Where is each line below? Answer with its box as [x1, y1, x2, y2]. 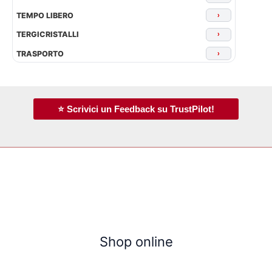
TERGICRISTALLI [16, 30, 79, 39]
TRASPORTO [16, 49, 64, 58]
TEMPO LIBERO [16, 10, 73, 20]
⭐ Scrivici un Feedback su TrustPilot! [58, 104, 214, 115]
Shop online [99, 234, 173, 250]
